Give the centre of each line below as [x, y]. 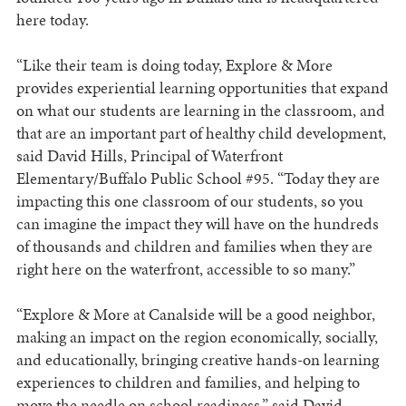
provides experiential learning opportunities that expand [202, 88]
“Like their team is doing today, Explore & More [174, 65]
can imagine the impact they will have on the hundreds [197, 224]
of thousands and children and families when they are [194, 246]
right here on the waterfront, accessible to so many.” [185, 269]
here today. [54, 20]
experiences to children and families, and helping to [188, 382]
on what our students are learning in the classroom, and [200, 111]
